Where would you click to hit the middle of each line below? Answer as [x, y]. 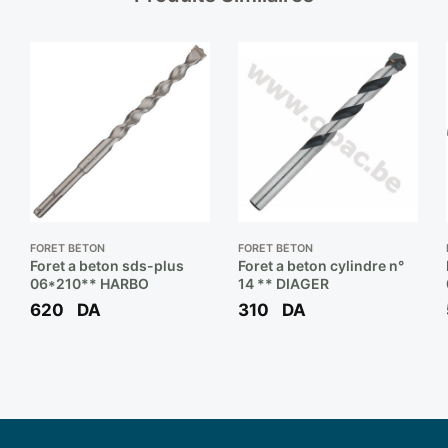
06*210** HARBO [89, 283]
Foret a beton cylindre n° [320, 265]
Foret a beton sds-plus [106, 265]
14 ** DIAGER [283, 283]
